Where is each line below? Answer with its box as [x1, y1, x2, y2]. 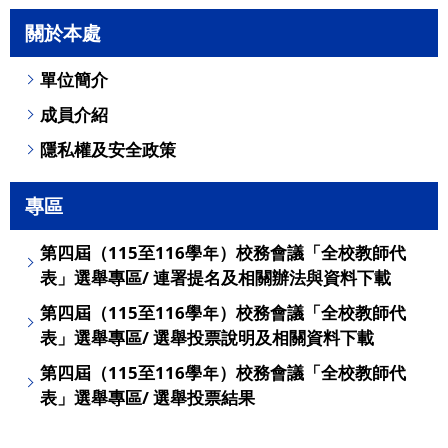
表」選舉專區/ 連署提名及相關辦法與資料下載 [40, 266, 391, 289]
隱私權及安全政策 [40, 138, 176, 161]
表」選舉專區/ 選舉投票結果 [40, 386, 255, 409]
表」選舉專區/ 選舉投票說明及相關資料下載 [40, 326, 374, 349]
